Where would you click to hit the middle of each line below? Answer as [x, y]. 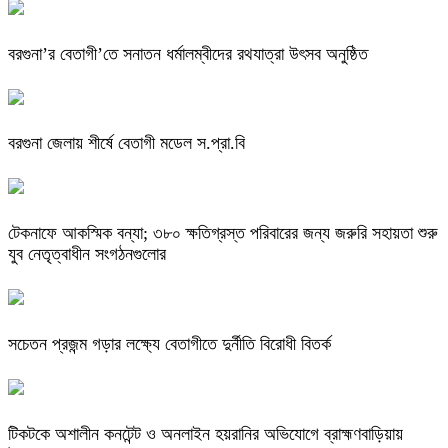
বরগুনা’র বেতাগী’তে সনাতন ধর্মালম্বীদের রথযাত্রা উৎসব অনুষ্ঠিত [188, 53]
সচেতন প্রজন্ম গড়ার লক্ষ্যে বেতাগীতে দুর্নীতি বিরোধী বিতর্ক [169, 344]
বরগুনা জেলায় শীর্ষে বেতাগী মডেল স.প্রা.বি [129, 143]
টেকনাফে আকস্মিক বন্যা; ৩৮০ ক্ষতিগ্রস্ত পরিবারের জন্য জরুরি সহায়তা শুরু [223, 233]
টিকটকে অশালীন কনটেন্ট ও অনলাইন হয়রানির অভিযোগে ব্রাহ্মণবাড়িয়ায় [205, 434]
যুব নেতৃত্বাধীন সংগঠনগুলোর [87, 254]
